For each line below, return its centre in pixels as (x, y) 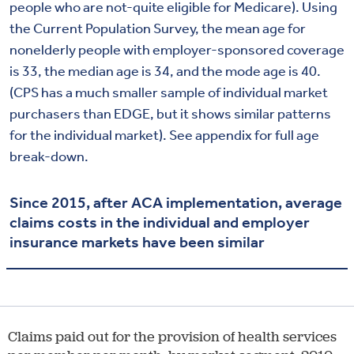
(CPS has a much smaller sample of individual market (169, 92)
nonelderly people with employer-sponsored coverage (177, 49)
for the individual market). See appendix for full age (164, 135)
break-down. (49, 156)
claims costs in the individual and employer (160, 222)
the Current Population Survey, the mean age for (158, 28)
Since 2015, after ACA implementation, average (176, 202)
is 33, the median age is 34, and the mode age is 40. (165, 71)
